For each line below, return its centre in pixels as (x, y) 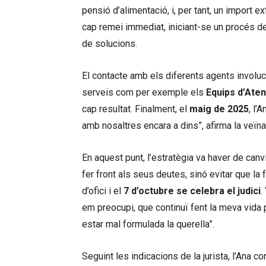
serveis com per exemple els (144, 92)
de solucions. (110, 44)
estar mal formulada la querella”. (148, 224)
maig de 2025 (219, 109)
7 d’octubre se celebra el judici (192, 191)
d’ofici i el (103, 191)
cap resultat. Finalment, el (136, 109)
